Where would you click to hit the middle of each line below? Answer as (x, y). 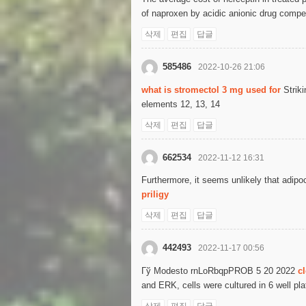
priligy (155, 195)
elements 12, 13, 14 (181, 104)
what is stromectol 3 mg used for (211, 89)
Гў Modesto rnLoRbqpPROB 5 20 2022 (220, 270)
